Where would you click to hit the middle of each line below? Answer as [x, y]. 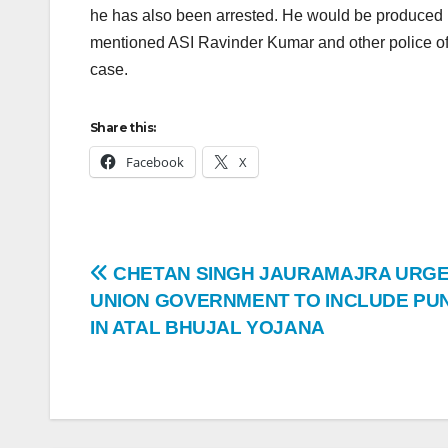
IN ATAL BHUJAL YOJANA [207, 328]
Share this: [123, 128]
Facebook [155, 162]
